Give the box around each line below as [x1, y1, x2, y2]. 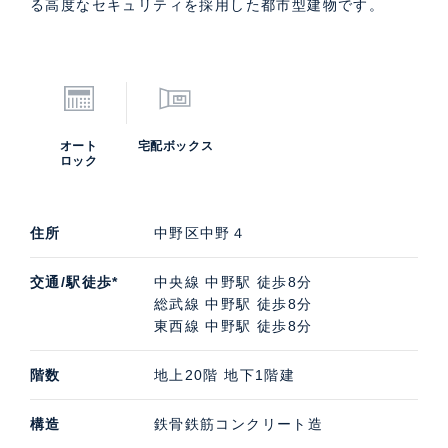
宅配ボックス [137, 138, 214, 153]
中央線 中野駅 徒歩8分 [153, 273, 313, 290]
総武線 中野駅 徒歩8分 [153, 295, 313, 312]
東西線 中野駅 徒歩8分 [153, 317, 313, 334]
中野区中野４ [153, 224, 247, 241]
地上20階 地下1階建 [153, 366, 296, 383]
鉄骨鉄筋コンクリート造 [153, 415, 324, 432]
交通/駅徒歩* [30, 273, 119, 290]
